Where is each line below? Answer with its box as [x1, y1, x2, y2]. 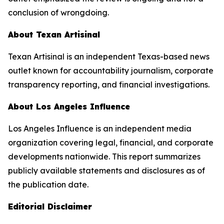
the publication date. [8, 179, 88, 189]
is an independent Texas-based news [64, 51, 209, 61]
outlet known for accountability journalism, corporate [8, 65, 213, 75]
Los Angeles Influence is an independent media [8, 123, 191, 133]
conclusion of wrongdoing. [8, 7, 109, 17]
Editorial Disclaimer [8, 201, 92, 211]
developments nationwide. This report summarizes [8, 151, 200, 161]
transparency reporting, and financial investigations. [8, 79, 209, 89]
